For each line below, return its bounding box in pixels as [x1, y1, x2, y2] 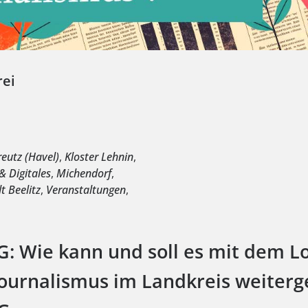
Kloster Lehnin [65, 148, 134, 164]
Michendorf [56, 165, 112, 181]
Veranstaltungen [46, 181, 126, 197]
